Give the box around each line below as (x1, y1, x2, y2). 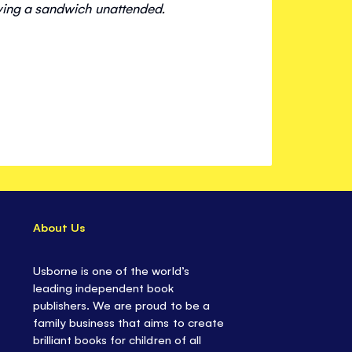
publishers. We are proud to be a (33, 297, 210, 313)
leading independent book (33, 280, 174, 295)
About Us (33, 219, 86, 235)
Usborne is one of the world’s (33, 262, 189, 278)
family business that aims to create (33, 314, 224, 330)
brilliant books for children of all (33, 332, 201, 347)
